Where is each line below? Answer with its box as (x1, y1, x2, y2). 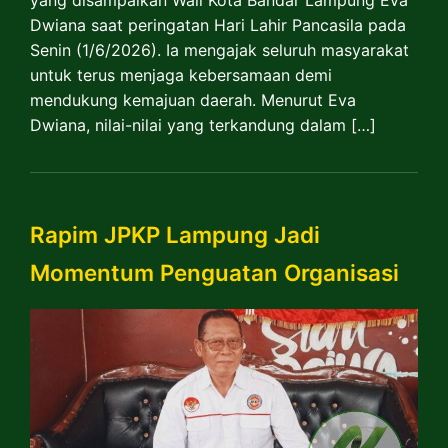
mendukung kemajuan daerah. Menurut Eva (30, 89, 356, 110)
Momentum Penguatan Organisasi (30, 259, 399, 287)
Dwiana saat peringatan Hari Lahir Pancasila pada (30, 14, 406, 35)
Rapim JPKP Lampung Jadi (30, 221, 320, 249)
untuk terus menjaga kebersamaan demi (30, 64, 332, 85)
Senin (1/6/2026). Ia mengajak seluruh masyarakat (30, 39, 409, 60)
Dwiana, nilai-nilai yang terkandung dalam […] (30, 114, 376, 135)
